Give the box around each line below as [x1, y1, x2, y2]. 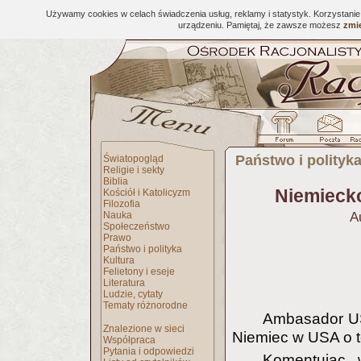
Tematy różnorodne [103, 300, 188, 311]
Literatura [103, 277, 145, 288]
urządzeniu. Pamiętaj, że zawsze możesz [178, 20, 343, 30]
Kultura [103, 255, 135, 266]
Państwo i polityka [103, 243, 182, 255]
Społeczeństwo [103, 221, 170, 232]
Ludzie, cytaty [103, 288, 163, 300]
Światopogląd [103, 153, 164, 164]
